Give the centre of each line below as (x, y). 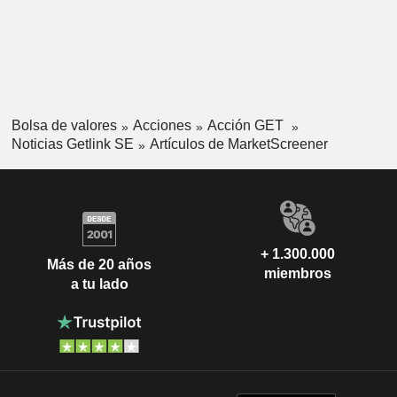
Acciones (162, 126)
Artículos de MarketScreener (238, 144)
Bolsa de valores (64, 126)
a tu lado (99, 284)
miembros (298, 273)
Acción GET (247, 126)
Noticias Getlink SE (72, 144)
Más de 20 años (99, 265)
